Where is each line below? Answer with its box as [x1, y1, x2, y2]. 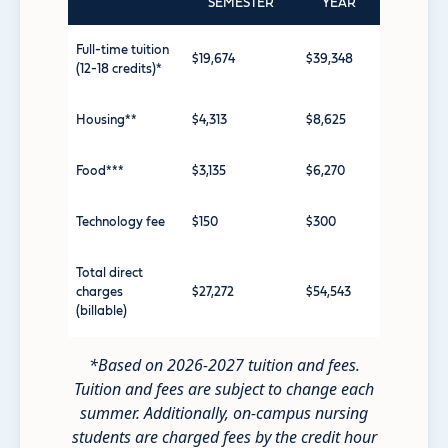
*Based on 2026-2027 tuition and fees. [88, 353, 360, 376]
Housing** [76, 113, 137, 127]
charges [76, 285, 123, 299]
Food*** [76, 164, 124, 178]
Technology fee [76, 215, 165, 229]
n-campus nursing [242, 401, 368, 424]
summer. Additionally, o [80, 401, 242, 424]
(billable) [76, 304, 127, 318]
